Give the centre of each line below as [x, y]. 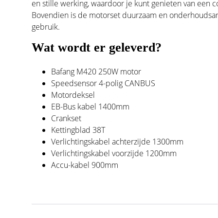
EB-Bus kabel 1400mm [91, 106]
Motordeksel [73, 95]
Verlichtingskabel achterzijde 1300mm [118, 141]
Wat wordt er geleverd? [97, 47]
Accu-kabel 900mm [85, 165]
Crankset [66, 118]
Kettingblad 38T [78, 130]
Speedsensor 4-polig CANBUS [103, 83]
